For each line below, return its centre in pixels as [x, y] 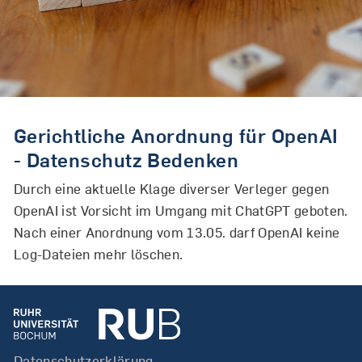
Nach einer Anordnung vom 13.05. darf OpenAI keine [177, 232]
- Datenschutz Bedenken [126, 160]
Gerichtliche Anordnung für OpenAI [176, 136]
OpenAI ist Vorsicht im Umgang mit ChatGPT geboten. [181, 210]
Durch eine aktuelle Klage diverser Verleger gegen [171, 188]
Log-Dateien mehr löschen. [98, 254]
